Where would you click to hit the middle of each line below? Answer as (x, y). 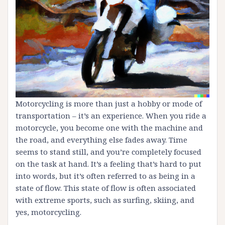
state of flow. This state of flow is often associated (106, 188)
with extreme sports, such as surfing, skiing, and (105, 200)
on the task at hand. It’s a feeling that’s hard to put (108, 164)
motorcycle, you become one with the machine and (109, 128)
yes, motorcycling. (48, 212)
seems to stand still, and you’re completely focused (108, 152)
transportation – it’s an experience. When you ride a (111, 116)
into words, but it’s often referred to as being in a (105, 176)
